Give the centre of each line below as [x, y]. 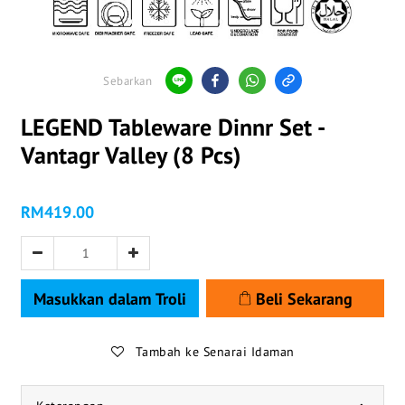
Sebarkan [127, 81]
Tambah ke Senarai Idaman [215, 352]
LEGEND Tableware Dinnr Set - [172, 127]
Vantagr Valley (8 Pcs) [131, 155]
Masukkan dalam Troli [110, 298]
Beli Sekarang [304, 298]
